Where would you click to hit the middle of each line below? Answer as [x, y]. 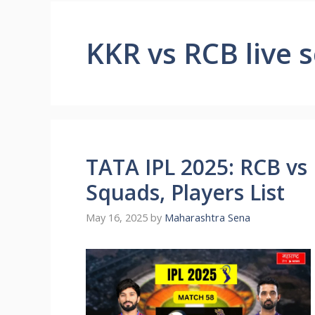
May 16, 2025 [117, 218]
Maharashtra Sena [207, 218]
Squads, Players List [185, 192]
